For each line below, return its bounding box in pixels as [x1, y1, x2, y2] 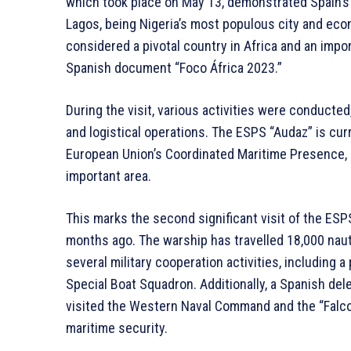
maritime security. [66, 319, 168, 336]
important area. [66, 167, 151, 184]
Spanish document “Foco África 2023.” [66, 59, 282, 76]
